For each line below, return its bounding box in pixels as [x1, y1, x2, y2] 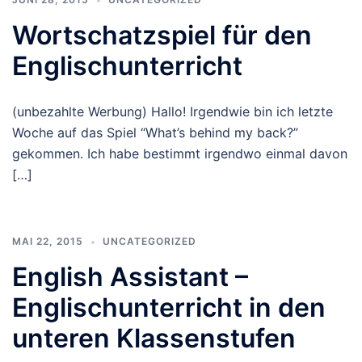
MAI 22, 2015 [12, 235, 83, 247]
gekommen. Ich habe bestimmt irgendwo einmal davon [12, 145, 347, 162]
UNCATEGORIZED [103, 235, 196, 247]
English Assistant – [12, 261, 248, 293]
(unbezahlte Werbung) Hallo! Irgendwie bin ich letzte [12, 103, 333, 120]
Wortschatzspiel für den [12, 19, 312, 51]
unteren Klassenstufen [12, 322, 296, 354]
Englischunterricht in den [12, 292, 326, 323]
